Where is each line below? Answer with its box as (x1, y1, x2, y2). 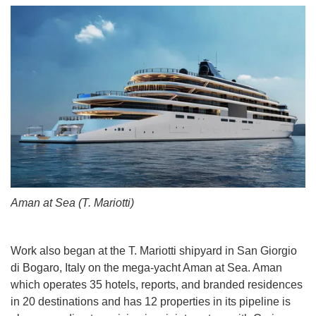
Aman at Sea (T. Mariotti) (11, 197, 134, 209)
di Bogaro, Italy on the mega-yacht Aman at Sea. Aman (11, 262, 282, 274)
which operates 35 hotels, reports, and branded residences (11, 279, 303, 291)
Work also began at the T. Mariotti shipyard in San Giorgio (11, 245, 297, 257)
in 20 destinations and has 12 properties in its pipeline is (11, 296, 291, 308)
